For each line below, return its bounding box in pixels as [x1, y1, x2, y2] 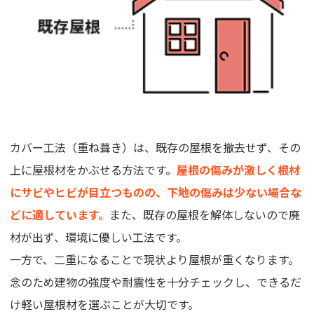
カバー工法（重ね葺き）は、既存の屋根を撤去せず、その [10, 138, 301, 156]
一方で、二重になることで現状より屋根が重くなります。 [10, 250, 300, 268]
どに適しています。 [10, 205, 110, 223]
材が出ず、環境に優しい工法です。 [10, 228, 188, 245]
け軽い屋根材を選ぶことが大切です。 [10, 295, 200, 313]
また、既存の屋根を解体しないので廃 [109, 205, 301, 223]
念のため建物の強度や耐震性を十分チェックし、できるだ [10, 273, 302, 290]
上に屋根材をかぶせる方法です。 [10, 161, 177, 178]
